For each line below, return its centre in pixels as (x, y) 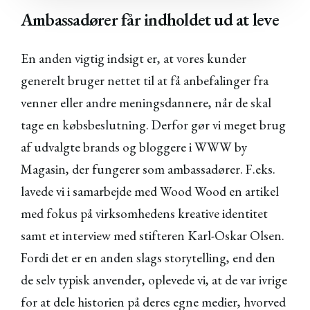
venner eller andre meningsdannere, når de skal (146, 103)
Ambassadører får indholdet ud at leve (150, 19)
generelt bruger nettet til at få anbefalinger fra (145, 81)
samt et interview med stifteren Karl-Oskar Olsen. (153, 236)
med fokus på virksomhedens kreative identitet (144, 214)
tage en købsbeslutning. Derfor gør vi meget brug (153, 125)
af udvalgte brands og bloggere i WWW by (134, 147)
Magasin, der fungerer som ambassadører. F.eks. (148, 170)
